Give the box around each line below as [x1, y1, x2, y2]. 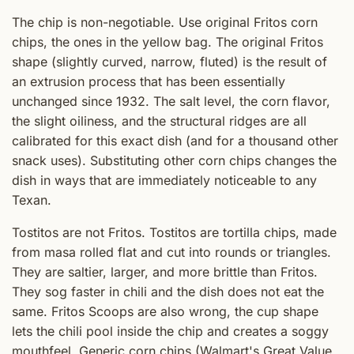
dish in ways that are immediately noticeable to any [12, 172, 317, 189]
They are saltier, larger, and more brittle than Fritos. [12, 264, 318, 281]
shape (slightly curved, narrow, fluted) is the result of [12, 54, 327, 70]
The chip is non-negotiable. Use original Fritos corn [12, 14, 318, 31]
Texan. [12, 192, 51, 209]
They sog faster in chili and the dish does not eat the [12, 284, 324, 300]
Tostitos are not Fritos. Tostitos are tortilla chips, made [12, 224, 337, 241]
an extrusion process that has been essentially [12, 73, 285, 90]
